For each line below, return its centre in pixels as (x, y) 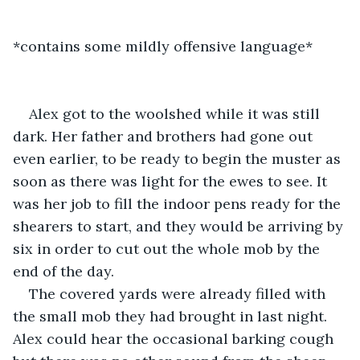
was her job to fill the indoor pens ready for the (179, 203)
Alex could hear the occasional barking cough (175, 338)
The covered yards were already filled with (179, 293)
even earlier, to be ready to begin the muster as (179, 158)
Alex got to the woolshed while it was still (176, 113)
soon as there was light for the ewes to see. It (172, 181)
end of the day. (63, 271)
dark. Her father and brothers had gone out (165, 136)
